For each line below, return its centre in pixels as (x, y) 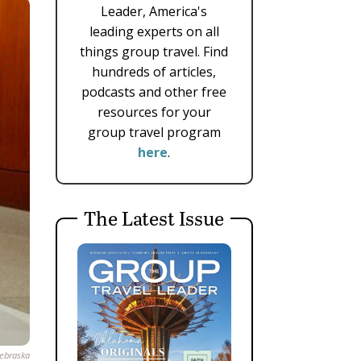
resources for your (154, 112)
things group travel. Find (154, 52)
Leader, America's (154, 12)
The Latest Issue (154, 218)
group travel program (154, 133)
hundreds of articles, (154, 72)
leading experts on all (154, 32)
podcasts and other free (154, 92)
